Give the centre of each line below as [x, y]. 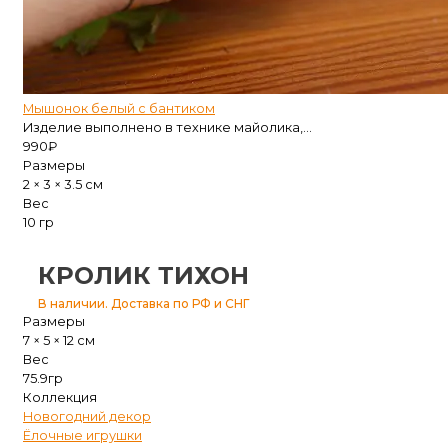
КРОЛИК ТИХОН [143, 276]
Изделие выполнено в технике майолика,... [167, 128]
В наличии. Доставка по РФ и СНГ [143, 304]
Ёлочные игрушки [82, 436]
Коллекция [60, 398]
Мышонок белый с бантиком [119, 109]
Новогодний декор [87, 417]
